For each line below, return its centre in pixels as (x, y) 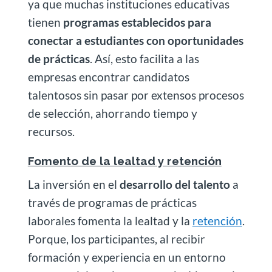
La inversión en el (73, 185)
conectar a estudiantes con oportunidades (135, 41)
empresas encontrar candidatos (108, 77)
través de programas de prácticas (112, 203)
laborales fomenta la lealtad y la (110, 221)
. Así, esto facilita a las (144, 59)
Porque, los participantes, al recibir (116, 239)
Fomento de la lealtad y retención (124, 161)
